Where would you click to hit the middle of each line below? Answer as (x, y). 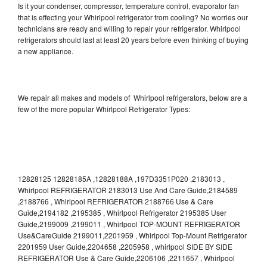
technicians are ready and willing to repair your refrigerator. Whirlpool (129, 29)
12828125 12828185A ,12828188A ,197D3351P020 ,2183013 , (121, 179)
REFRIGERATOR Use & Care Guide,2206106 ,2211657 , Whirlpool (126, 258)
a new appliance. (46, 51)
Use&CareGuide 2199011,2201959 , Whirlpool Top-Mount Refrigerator (132, 235)
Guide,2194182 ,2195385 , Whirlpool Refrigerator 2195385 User (122, 213)
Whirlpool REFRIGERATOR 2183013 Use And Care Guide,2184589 (128, 190)
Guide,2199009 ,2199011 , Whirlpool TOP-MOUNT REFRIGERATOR (129, 224)
